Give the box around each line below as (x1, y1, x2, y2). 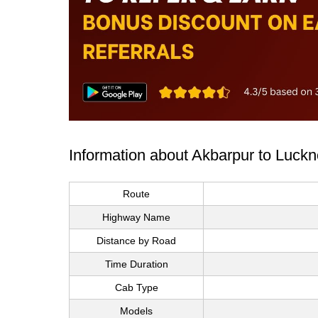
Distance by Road (97, 235, 176, 247)
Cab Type (114, 282, 158, 294)
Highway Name (102, 212, 170, 224)
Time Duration (104, 258, 168, 270)
